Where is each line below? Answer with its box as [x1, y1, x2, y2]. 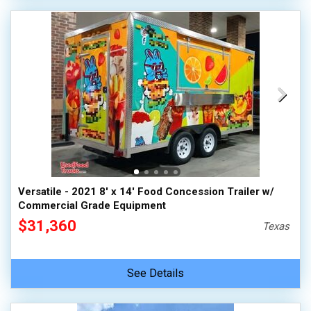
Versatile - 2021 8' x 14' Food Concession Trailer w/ [18, 185, 274, 198]
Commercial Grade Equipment [18, 199, 166, 212]
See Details [127, 267, 184, 280]
